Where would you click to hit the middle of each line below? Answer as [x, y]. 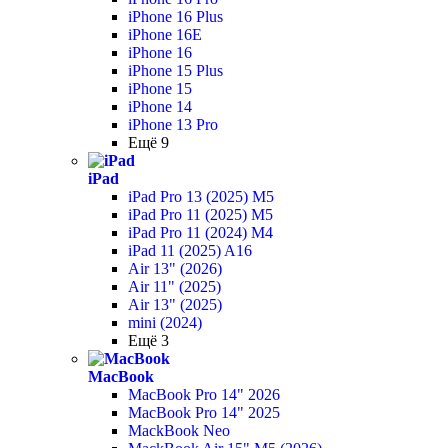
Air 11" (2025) [174, 286]
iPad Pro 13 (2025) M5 [201, 196]
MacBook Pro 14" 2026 [204, 394]
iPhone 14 [160, 106]
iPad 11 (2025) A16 [190, 250]
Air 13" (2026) [175, 268]
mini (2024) [165, 322]
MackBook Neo [179, 430]
